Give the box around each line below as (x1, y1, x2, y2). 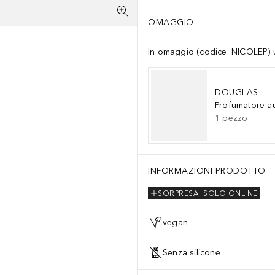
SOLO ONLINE (203, 189, 258, 198)
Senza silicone (163, 247, 220, 258)
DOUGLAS (215, 87, 258, 98)
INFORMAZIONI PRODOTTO (148, 166, 266, 176)
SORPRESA (158, 189, 198, 198)
